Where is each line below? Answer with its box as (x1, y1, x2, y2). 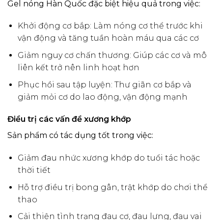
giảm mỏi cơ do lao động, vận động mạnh (17, 92, 188, 102)
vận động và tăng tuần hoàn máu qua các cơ (17, 33, 199, 43)
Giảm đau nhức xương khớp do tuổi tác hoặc (17, 153, 200, 163)
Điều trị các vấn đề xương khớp (7, 114, 131, 124)
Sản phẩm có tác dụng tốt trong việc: (7, 131, 153, 140)
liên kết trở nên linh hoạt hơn (17, 62, 139, 72)
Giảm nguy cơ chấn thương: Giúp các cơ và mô (17, 50, 207, 60)
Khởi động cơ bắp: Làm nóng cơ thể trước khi (17, 21, 203, 31)
